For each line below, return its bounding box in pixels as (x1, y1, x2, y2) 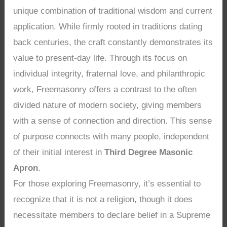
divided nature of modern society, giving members (13, 100, 202, 110)
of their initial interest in (13, 147, 105, 157)
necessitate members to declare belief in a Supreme (13, 210, 211, 220)
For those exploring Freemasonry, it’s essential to (13, 178, 201, 188)
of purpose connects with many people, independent (13, 131, 210, 141)
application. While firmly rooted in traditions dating (13, 21, 203, 31)
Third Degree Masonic (104, 147, 193, 157)
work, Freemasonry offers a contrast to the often (13, 84, 197, 94)
